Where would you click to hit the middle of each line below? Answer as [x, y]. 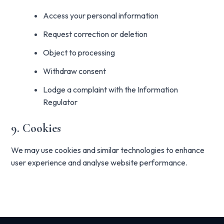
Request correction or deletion [95, 34]
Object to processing [79, 52]
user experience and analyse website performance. [99, 162]
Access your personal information [101, 15]
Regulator [60, 102]
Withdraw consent [75, 71]
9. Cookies [36, 128]
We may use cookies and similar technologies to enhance [108, 150]
